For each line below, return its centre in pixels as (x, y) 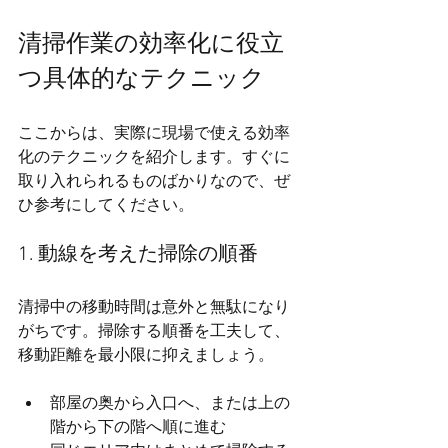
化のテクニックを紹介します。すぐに (154, 157)
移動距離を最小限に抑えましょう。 (146, 355)
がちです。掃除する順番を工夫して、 (154, 331)
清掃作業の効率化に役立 (151, 44)
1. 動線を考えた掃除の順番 (138, 254)
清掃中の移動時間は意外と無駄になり (154, 307)
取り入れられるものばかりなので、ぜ (154, 181)
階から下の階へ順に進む (138, 427)
